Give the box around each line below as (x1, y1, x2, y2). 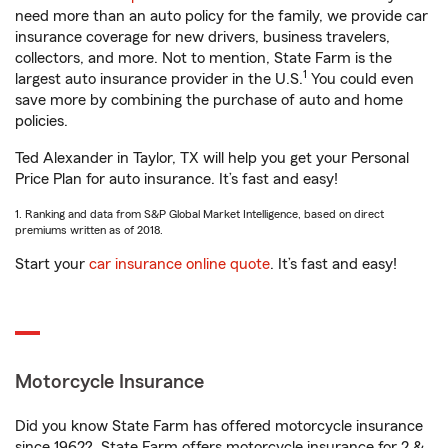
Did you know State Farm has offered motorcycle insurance (15, 418, 423, 434)
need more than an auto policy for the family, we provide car (15, 8, 428, 24)
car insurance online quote (89, 256, 270, 272)
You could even (307, 71, 414, 87)
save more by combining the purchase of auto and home (15, 92, 403, 108)
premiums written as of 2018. (15, 224, 163, 236)
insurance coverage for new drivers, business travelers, (15, 29, 390, 45)
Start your (15, 256, 89, 272)
